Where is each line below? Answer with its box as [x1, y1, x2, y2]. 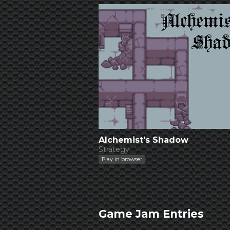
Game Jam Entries [99, 207, 204, 220]
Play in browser [102, 156, 142, 163]
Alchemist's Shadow [99, 135, 188, 145]
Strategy [99, 144, 129, 154]
